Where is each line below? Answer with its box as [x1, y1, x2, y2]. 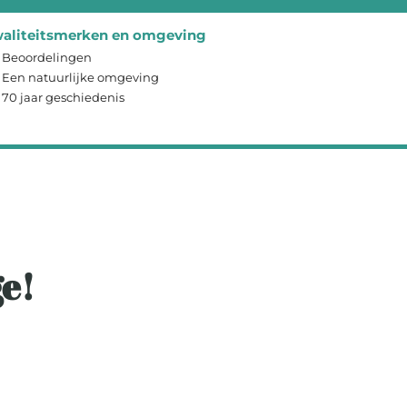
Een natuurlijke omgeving [2, 70, 159, 84]
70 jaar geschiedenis [2, 90, 124, 104]
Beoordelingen [2, 50, 92, 65]
